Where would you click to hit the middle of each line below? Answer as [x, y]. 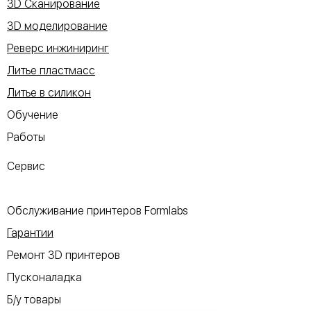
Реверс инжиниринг [58, 48]
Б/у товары [34, 299]
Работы [26, 137]
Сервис [26, 166]
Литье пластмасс [51, 70]
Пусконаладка [44, 277]
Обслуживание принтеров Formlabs [99, 210]
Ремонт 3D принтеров [64, 255]
